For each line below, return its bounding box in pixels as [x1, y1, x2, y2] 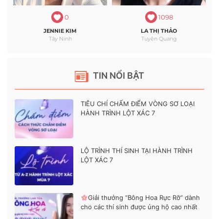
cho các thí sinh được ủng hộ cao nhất [81, 203, 197, 211]
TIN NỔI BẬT [91, 70, 144, 81]
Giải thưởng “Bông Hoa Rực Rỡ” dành [88, 194, 200, 202]
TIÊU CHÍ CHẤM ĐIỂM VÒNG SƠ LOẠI [81, 100, 195, 108]
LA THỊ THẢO [141, 27, 177, 35]
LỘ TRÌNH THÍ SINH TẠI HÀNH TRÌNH [81, 147, 193, 155]
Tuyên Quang [141, 35, 177, 43]
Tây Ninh [48, 35, 72, 43]
